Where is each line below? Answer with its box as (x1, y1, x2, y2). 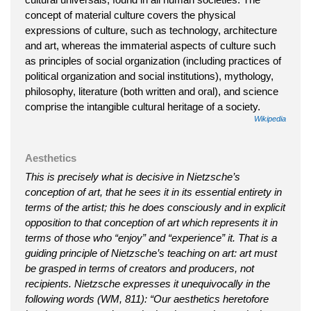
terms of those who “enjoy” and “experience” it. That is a (25, 232, 277, 244)
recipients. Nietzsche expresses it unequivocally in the (25, 278, 270, 290)
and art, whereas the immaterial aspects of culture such (25, 40, 276, 52)
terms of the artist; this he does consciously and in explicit (25, 201, 285, 214)
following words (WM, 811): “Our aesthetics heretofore (25, 293, 269, 305)
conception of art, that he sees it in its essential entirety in (25, 186, 282, 199)
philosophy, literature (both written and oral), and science (25, 85, 278, 98)
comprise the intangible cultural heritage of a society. (25, 101, 260, 113)
